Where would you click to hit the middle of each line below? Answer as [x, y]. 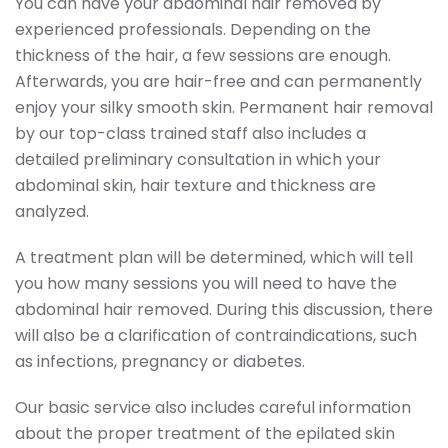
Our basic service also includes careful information [213, 407]
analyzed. [52, 211]
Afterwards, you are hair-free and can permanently [218, 81]
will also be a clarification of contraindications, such [216, 335]
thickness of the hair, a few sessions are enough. [203, 55]
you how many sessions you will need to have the [206, 283]
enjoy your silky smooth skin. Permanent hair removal [224, 107]
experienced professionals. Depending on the [193, 29]
